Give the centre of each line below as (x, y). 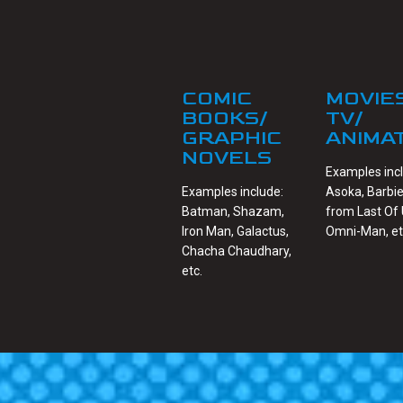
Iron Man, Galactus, (235, 232)
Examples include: (233, 192)
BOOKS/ (225, 119)
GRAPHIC (232, 139)
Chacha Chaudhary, (237, 251)
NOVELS (229, 158)
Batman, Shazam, (233, 212)
